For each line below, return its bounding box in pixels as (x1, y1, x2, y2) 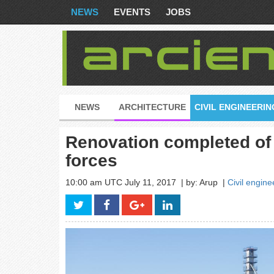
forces (65, 151, 117, 170)
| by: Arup (181, 177, 220, 187)
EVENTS (114, 7, 150, 17)
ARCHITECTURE (119, 102, 186, 112)
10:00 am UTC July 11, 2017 (65, 177, 179, 187)
